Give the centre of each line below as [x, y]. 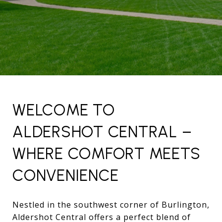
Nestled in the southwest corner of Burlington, [111, 204]
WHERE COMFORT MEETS [107, 154]
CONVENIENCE [66, 175]
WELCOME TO [64, 110]
